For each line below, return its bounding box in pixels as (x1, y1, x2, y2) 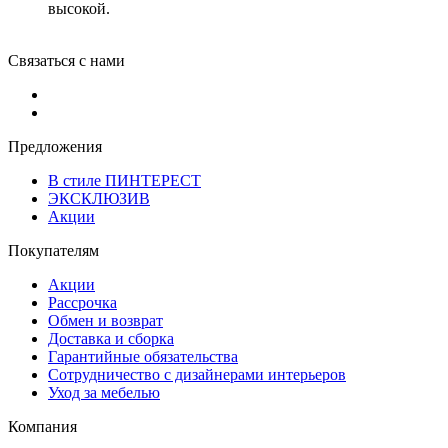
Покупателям (8, 241, 99, 259)
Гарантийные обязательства (48, 347, 238, 365)
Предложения (8, 137, 102, 155)
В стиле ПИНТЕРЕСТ (48, 171, 201, 189)
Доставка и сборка (48, 329, 174, 347)
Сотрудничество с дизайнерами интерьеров (48, 365, 346, 383)
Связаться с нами (8, 51, 125, 69)
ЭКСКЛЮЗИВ (48, 189, 150, 207)
